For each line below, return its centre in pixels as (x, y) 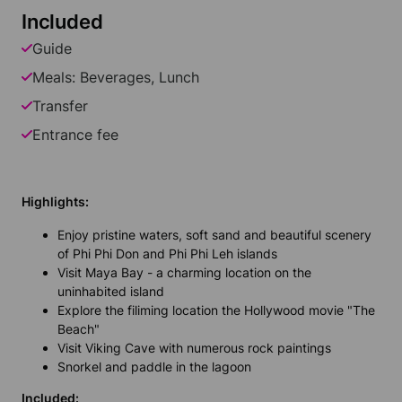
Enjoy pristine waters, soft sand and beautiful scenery (214, 235)
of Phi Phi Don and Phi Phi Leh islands (167, 254)
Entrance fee (75, 135)
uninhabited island (111, 292)
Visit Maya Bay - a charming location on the (184, 273)
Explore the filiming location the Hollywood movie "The (216, 310)
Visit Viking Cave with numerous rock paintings (194, 348)
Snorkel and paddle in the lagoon (154, 367)
